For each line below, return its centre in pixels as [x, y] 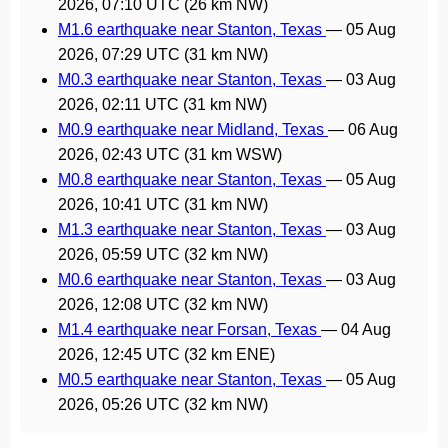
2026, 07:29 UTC [119, 54]
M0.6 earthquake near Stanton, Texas [192, 279]
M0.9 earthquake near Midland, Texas [193, 129]
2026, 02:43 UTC [119, 154]
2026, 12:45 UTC [119, 354]
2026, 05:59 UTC [119, 254]
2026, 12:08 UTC [119, 304]
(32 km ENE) [227, 354]
